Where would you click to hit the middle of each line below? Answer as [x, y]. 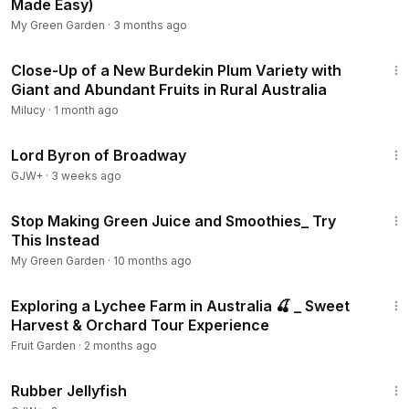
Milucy [28, 110]
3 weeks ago [86, 176]
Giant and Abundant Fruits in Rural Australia [169, 89]
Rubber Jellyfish [69, 391]
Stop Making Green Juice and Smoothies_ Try [173, 221]
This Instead [55, 240]
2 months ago [121, 346]
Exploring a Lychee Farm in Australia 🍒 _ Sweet [180, 306]
